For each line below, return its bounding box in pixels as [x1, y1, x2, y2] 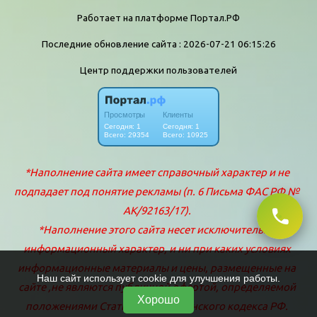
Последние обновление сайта [41, 38, 179, 50]
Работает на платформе [77, 12, 190, 23]
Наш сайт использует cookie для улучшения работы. [37, 272, 280, 284]
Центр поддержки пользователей [80, 64, 237, 76]
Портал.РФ [190, 12, 240, 23]
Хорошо [137, 294, 180, 306]
